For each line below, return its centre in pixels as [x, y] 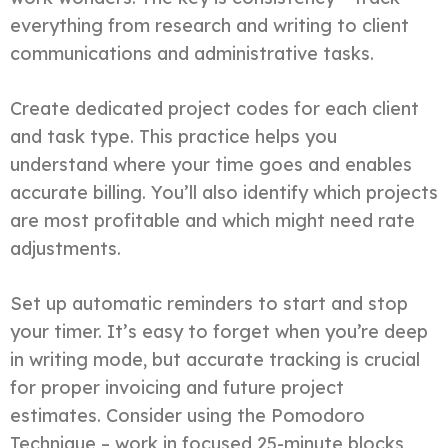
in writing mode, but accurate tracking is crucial [215, 359]
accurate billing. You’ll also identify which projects [224, 192]
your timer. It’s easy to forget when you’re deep [219, 331]
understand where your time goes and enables [211, 164]
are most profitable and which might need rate [212, 220]
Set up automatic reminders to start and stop [209, 303]
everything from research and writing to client [209, 25]
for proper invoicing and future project [177, 387]
